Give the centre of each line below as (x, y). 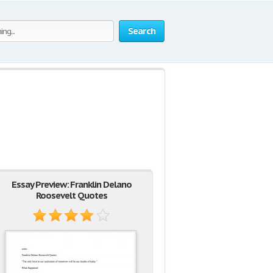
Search (141, 31)
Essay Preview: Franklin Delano (72, 184)
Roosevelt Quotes (72, 195)
